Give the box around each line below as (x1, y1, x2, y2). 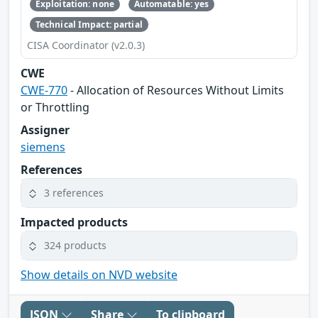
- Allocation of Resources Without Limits (67, 82, 284, 98)
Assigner (21, 121, 70, 138)
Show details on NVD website (21, 266, 177, 283)
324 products (44, 238, 106, 253)
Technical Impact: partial (35, 18, 143, 31)
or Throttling (21, 99, 89, 115)
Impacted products (21, 214, 128, 230)
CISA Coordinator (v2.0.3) (27, 38, 145, 52)
